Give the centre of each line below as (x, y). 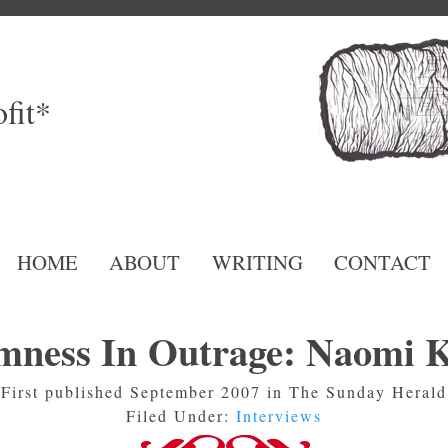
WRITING (257, 262)
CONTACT (382, 262)
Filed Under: (181, 415)
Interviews (279, 415)
